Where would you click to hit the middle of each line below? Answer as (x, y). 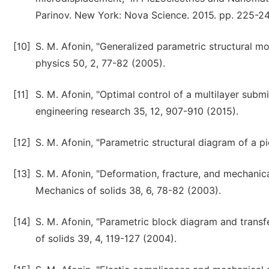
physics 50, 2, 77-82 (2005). (100, 63)
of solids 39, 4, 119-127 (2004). (106, 239)
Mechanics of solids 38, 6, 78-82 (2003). (128, 191)
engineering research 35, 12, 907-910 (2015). (137, 111)
